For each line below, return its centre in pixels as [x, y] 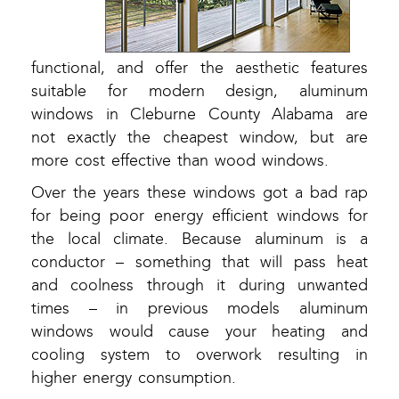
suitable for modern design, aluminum [199, 92]
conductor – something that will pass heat [199, 263]
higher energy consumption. [134, 379]
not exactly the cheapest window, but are [199, 138]
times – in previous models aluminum [199, 309]
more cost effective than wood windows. [180, 161]
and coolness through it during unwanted [199, 286]
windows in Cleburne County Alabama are [199, 115]
